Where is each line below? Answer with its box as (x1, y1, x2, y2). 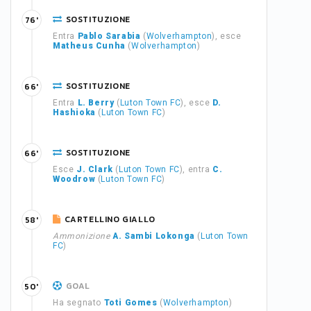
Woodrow (53, 174, 96, 184)
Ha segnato (53, 298, 104, 308)
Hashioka (53, 108, 96, 117)
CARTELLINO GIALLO (64, 213, 155, 226)
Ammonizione (53, 231, 110, 241)
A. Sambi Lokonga (112, 231, 195, 241)
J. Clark (76, 165, 113, 174)
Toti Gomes (103, 298, 158, 308)
